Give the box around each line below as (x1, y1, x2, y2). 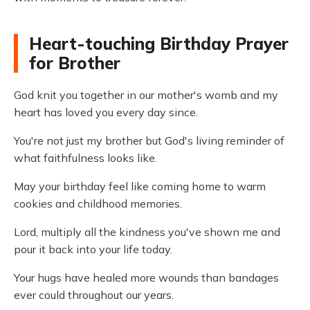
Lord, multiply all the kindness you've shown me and (14, 225, 280, 239)
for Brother (29, 53, 120, 73)
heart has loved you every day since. (14, 105, 198, 119)
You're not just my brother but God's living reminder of (14, 134, 284, 147)
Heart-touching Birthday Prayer (29, 33, 289, 54)
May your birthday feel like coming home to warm (14, 179, 266, 193)
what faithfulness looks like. (14, 151, 157, 165)
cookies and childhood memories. (14, 197, 182, 210)
